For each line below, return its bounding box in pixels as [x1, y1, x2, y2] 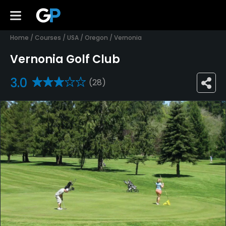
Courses [35, 33, 61, 42]
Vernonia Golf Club [10, 51, 120, 68]
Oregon [85, 33, 108, 42]
